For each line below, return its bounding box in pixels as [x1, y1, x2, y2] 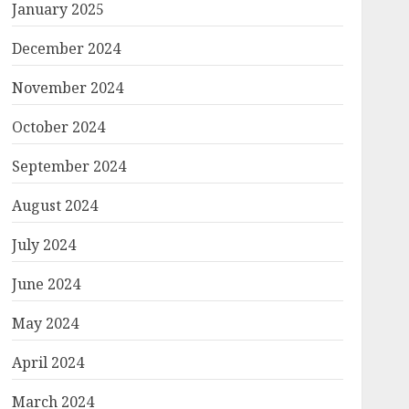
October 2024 [11, 117, 105, 137]
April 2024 [11, 352, 84, 372]
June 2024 [11, 274, 80, 294]
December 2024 [11, 38, 121, 58]
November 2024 [11, 78, 123, 98]
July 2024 [11, 235, 76, 255]
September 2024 [11, 156, 126, 176]
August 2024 [11, 195, 98, 215]
